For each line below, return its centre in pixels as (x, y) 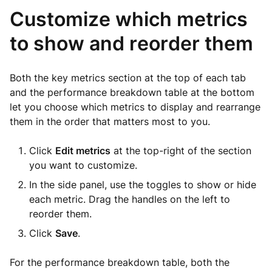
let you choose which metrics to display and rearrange (135, 107)
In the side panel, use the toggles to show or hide (143, 185)
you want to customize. (83, 165)
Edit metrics (83, 151)
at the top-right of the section (181, 151)
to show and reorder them (131, 43)
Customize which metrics (129, 19)
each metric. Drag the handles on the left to (130, 199)
